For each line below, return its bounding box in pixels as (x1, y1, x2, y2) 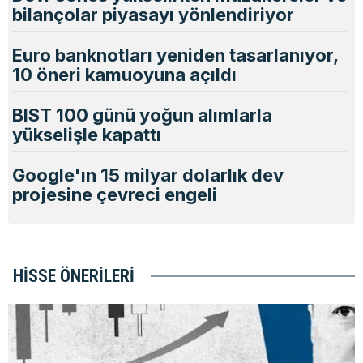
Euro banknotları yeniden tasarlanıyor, (12, 44, 338, 66)
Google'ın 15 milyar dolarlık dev (12, 164, 284, 186)
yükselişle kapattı (12, 123, 161, 145)
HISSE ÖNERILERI (13, 265, 135, 286)
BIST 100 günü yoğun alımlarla (12, 104, 272, 126)
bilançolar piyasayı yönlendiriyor (12, 3, 294, 25)
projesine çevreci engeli (12, 183, 217, 205)
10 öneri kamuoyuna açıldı (12, 63, 237, 85)
